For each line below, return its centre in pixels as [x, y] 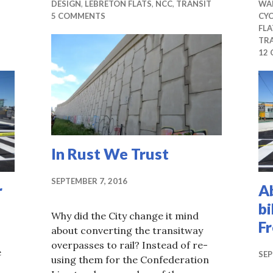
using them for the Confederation [130, 259]
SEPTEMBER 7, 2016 [89, 181]
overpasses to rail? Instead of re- [129, 245]
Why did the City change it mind [125, 215]
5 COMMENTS [78, 16]
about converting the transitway [127, 230]
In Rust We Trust [110, 153]
